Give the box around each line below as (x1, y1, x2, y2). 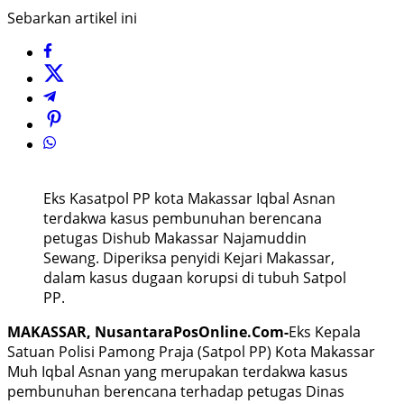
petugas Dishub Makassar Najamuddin (43, 228, 307, 249)
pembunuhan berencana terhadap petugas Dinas (7, 381, 344, 402)
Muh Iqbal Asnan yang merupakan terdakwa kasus (7, 362, 348, 382)
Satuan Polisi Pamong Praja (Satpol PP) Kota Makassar (7, 342, 375, 363)
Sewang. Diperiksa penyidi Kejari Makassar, (43, 248, 335, 269)
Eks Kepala (289, 322, 361, 343)
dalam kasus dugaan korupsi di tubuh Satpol (43, 268, 346, 289)
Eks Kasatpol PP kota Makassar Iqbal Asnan (43, 188, 335, 209)
